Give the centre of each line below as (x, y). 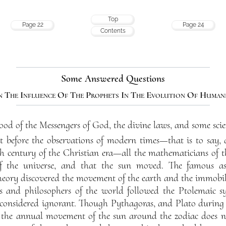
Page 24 (193, 24)
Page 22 (33, 24)
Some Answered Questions (113, 78)
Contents (113, 31)
